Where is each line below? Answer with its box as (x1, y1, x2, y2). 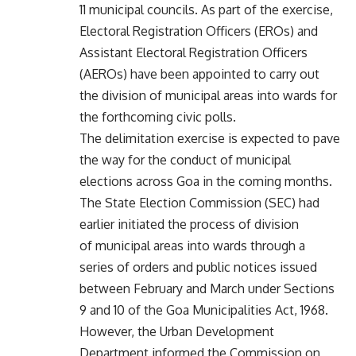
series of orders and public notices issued (79, 258, 317, 275)
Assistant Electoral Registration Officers (79, 44, 308, 60)
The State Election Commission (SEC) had (79, 194, 319, 211)
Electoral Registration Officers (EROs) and (79, 22, 318, 39)
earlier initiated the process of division (79, 215, 299, 232)
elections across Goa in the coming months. (79, 172, 332, 189)
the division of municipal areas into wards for (79, 87, 337, 103)
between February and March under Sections (79, 280, 335, 296)
